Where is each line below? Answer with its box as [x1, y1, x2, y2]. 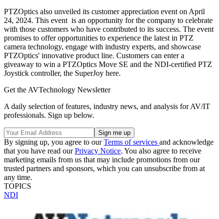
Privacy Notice [75, 146, 121, 155]
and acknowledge [159, 137, 214, 146]
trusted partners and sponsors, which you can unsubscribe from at [4, 164, 205, 173]
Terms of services [104, 137, 159, 146]
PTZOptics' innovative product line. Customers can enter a [4, 51, 184, 60]
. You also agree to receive [121, 146, 201, 155]
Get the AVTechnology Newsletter [4, 85, 110, 94]
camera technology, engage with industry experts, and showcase [4, 42, 201, 51]
